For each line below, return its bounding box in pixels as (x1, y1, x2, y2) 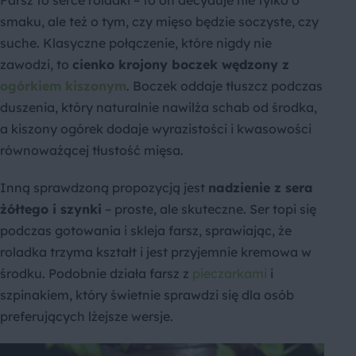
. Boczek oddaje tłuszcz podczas (126, 78, 323, 95)
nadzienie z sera (208, 180, 313, 196)
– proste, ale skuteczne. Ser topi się (102, 201, 316, 218)
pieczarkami (192, 265, 267, 282)
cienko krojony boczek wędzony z (72, 56, 289, 73)
